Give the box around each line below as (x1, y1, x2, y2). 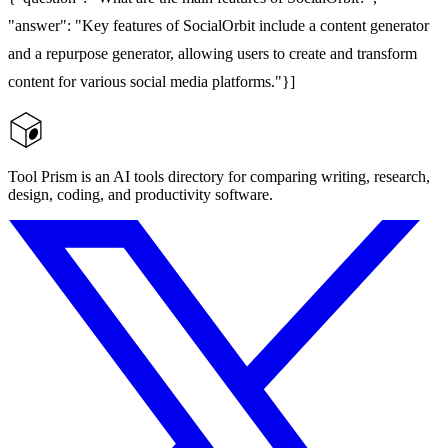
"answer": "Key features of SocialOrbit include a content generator (8, 16, 429, 34)
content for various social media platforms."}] (8, 72, 295, 90)
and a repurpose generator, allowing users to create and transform (8, 44, 417, 62)
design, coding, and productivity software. (8, 185, 273, 203)
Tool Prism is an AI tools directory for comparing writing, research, (8, 167, 430, 185)
